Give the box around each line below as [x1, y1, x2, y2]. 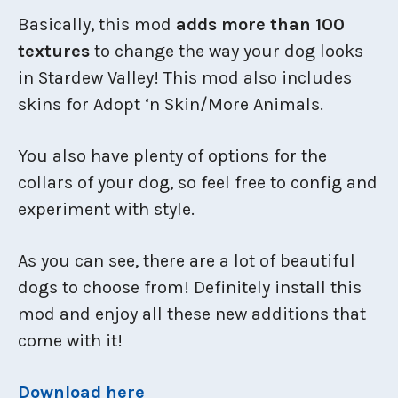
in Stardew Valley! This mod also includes [18, 67, 352, 88]
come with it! [18, 330, 123, 351]
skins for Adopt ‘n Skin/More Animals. [18, 93, 323, 115]
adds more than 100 [176, 13, 345, 35]
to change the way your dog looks [90, 40, 363, 61]
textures [18, 40, 90, 61]
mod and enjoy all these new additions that [18, 303, 366, 324]
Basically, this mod [18, 13, 176, 35]
